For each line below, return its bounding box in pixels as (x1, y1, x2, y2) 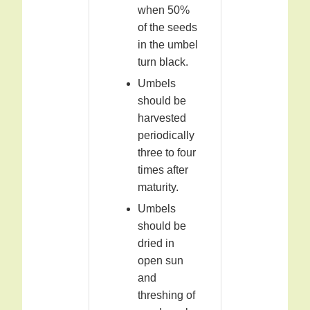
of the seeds (138, 21, 197, 34)
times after (138, 164, 188, 176)
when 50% (138, 4, 190, 17)
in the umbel (138, 39, 198, 51)
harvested (138, 112, 186, 125)
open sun (138, 255, 183, 267)
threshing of (138, 289, 195, 302)
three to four (138, 147, 196, 159)
